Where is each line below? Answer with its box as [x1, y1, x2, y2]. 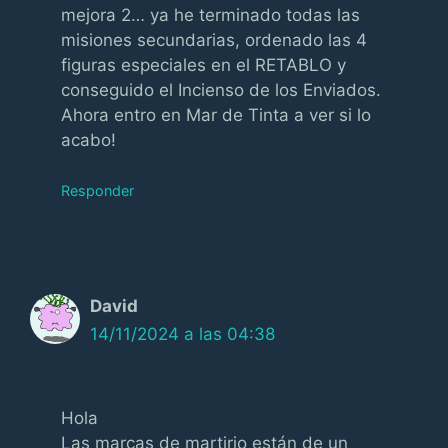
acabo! [61, 129, 116, 150]
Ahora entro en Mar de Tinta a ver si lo [61, 104, 371, 125]
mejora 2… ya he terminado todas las [61, 4, 360, 25]
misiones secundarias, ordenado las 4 [61, 29, 367, 50]
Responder [61, 182, 134, 199]
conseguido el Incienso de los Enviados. [61, 79, 381, 100]
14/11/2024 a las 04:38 [90, 324, 275, 344]
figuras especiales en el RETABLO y [61, 54, 346, 75]
